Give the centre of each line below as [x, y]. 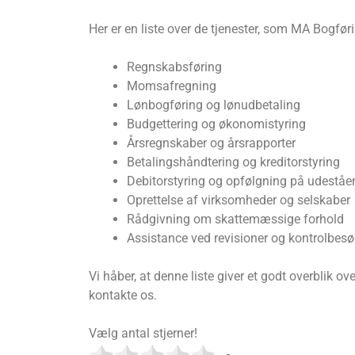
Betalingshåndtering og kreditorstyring [233, 162]
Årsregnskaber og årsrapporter [211, 143]
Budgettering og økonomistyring [216, 124]
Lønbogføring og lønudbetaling [214, 105]
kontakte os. [123, 295]
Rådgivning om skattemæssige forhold [235, 219]
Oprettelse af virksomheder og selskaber [239, 200]
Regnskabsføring [174, 67]
